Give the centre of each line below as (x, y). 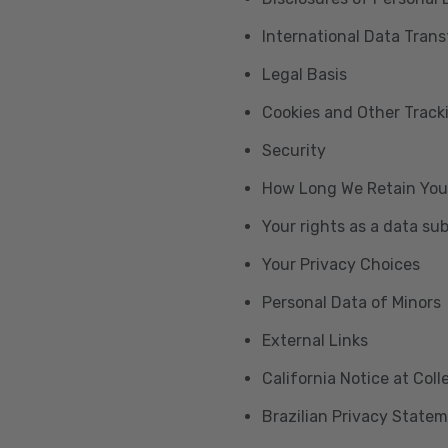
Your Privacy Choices (341, 264)
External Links (315, 340)
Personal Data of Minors (351, 302)
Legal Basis (304, 74)
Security (294, 150)
